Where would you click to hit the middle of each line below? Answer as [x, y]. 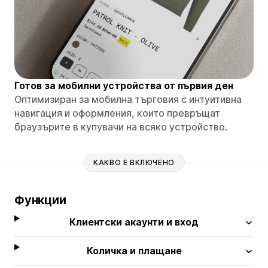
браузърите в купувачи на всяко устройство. [121, 127]
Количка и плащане [134, 250]
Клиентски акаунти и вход [134, 222]
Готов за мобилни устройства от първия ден [124, 85]
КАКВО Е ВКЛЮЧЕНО [134, 163]
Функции [40, 200]
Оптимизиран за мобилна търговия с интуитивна [128, 99]
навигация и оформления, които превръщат [117, 113]
